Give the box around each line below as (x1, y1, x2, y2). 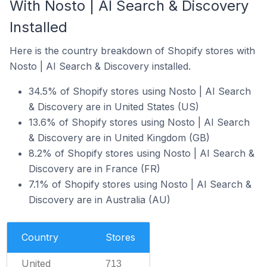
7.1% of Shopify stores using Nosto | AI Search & (29, 178, 252, 190)
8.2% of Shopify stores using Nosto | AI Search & (29, 147, 254, 159)
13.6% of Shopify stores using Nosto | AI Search (29, 116, 250, 128)
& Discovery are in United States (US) (29, 100, 199, 113)
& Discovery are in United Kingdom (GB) (29, 131, 210, 144)
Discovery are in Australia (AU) (29, 193, 170, 206)
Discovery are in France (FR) (29, 162, 160, 175)
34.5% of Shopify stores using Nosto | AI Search (29, 85, 251, 97)
